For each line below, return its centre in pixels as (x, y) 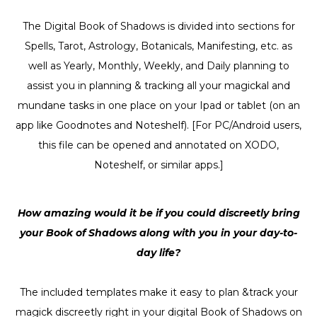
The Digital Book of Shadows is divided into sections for (158, 26)
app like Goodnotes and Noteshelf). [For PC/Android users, (158, 125)
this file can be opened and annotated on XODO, (158, 145)
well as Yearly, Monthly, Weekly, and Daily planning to (158, 65)
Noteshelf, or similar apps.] (158, 165)
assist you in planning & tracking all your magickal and (158, 85)
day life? (158, 252)
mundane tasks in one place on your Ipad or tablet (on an (158, 105)
